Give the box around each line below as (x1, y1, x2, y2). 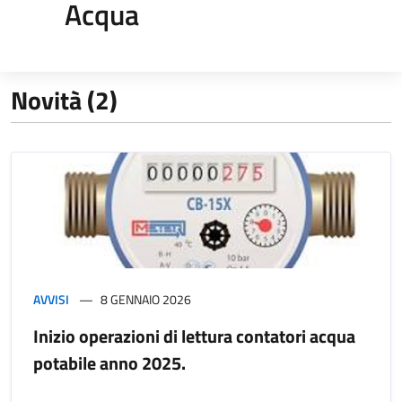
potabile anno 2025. (33, 348, 186, 377)
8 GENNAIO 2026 (100, 289, 191, 309)
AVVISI (33, 289, 69, 309)
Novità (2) (11, 80, 118, 119)
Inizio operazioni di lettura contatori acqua (33, 321, 355, 350)
